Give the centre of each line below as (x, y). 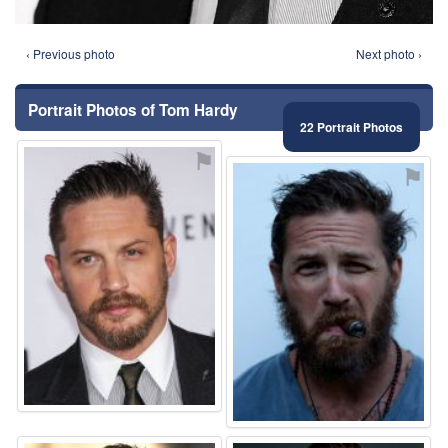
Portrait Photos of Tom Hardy (133, 110)
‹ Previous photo (70, 54)
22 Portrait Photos (351, 127)
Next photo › (389, 54)
